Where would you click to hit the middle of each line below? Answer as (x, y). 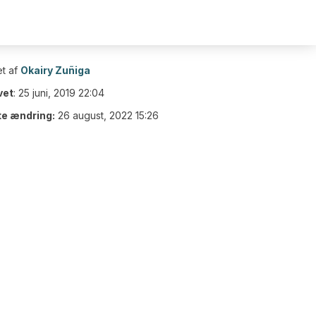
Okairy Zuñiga (55, 70)
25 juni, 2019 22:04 (61, 93)
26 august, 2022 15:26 (108, 115)
